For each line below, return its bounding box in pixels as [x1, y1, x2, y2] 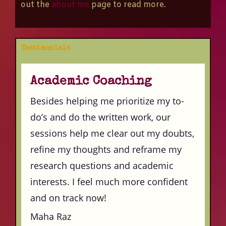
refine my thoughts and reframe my [30, 143, 182, 156]
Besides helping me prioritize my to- [30, 95, 184, 107]
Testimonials [21, 45, 70, 52]
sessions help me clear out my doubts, [30, 127, 194, 140]
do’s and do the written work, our [30, 111, 171, 124]
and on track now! [30, 192, 106, 204]
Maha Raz [30, 210, 71, 223]
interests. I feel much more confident [30, 176, 188, 188]
